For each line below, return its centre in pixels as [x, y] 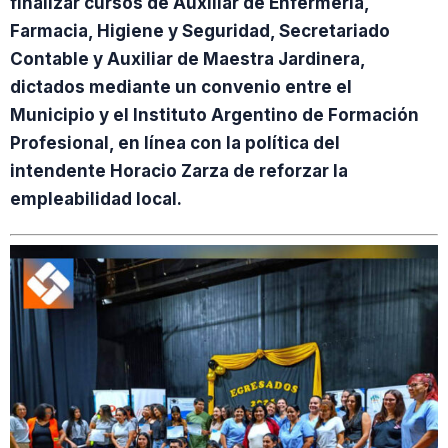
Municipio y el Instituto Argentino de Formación [214, 115]
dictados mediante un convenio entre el [181, 87]
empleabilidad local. [96, 199]
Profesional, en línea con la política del [175, 143]
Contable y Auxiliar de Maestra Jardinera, [187, 59]
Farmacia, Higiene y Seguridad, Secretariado [200, 31]
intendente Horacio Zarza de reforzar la [179, 171]
